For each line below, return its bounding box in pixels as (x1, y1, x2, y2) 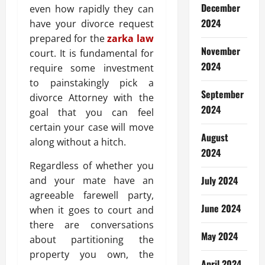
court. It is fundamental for (30, 47, 154, 60)
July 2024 (201, 173, 238, 188)
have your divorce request (30, 17, 154, 30)
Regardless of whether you (30, 159, 154, 172)
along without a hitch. (30, 135, 126, 148)
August (201, 130, 228, 144)
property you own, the (30, 248, 154, 261)
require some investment (30, 62, 154, 75)
